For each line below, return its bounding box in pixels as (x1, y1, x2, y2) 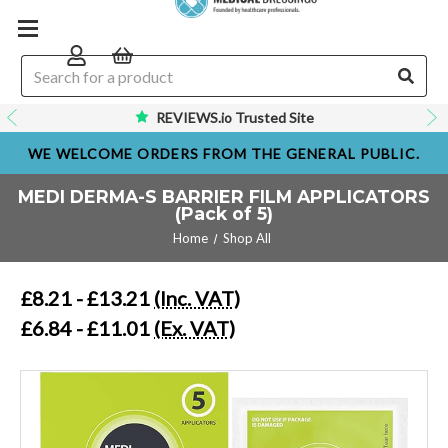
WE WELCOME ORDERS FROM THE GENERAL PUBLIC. (28, 144, 420, 162)
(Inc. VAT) (154, 286, 240, 310)
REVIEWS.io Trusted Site (155, 109, 314, 126)
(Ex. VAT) (154, 316, 235, 340)
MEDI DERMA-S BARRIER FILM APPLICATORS (18, 186, 430, 207)
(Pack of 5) (175, 203, 273, 224)
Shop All (223, 230, 272, 246)
